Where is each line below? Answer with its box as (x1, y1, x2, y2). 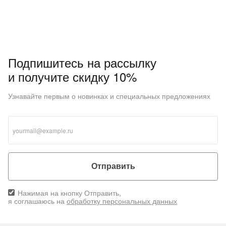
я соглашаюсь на (8, 196, 67, 206)
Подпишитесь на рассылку (8, 53, 156, 71)
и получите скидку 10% (8, 68, 137, 85)
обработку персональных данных (67, 196, 177, 206)
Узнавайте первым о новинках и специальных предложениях (8, 91, 210, 101)
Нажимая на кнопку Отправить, (16, 188, 121, 198)
